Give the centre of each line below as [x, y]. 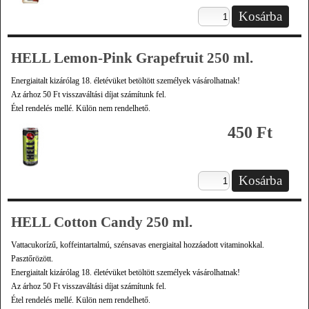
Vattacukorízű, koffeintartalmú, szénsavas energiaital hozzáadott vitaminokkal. [138, 245]
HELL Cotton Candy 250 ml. [102, 222]
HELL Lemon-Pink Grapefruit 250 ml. [132, 58]
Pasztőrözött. [32, 259]
